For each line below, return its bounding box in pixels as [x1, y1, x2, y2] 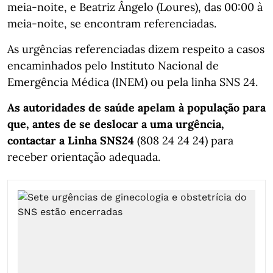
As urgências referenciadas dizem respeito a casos [7, 41, 264, 56]
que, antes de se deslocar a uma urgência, [7, 116, 224, 131]
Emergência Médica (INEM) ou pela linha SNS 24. [7, 74, 258, 89]
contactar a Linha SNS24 [7, 133, 134, 147]
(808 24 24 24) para [134, 133, 233, 147]
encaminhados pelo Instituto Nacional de [7, 58, 219, 73]
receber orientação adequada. [7, 149, 160, 164]
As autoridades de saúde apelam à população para [7, 100, 266, 115]
